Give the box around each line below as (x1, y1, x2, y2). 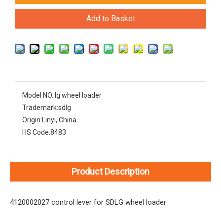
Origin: (22, 116, 42, 124)
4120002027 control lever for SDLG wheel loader (10, 198, 166, 207)
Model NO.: (22, 91, 55, 100)
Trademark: (22, 104, 58, 112)
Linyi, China (42, 116, 76, 124)
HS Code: (22, 128, 50, 137)
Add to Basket (86, 14, 135, 24)
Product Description (72, 166, 149, 177)
